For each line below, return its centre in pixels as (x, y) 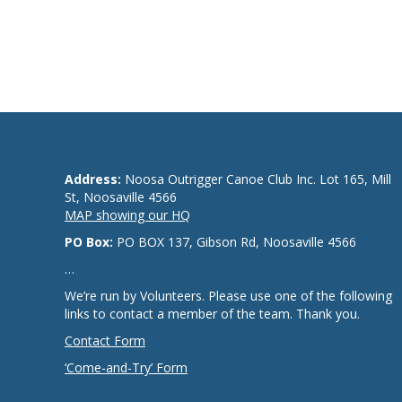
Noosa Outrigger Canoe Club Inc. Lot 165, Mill (256, 179)
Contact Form (105, 341)
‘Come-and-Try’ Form (126, 367)
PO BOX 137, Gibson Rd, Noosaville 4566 (235, 242)
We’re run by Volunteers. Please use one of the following (228, 296)
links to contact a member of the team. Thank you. (212, 314)
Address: (93, 179)
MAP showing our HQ (127, 215)
